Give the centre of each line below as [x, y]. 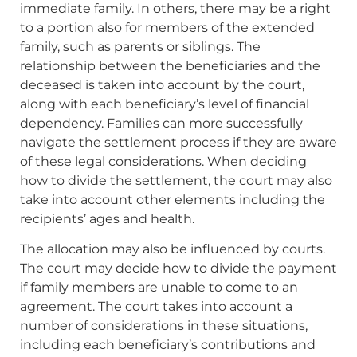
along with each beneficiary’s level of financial [165, 104]
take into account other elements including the [173, 199]
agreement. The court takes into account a [156, 307]
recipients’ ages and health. [107, 218]
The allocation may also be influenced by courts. [173, 249]
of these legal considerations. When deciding [163, 161]
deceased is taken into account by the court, [162, 84]
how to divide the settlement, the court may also [176, 180]
